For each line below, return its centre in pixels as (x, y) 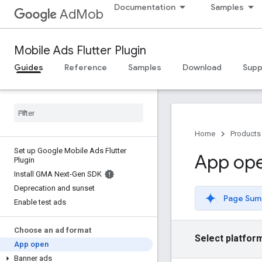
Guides (29, 67)
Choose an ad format (53, 230)
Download (202, 67)
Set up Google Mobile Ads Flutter (70, 151)
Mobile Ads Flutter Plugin (80, 51)
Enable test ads (40, 202)
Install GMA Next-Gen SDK (58, 174)
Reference (86, 67)
